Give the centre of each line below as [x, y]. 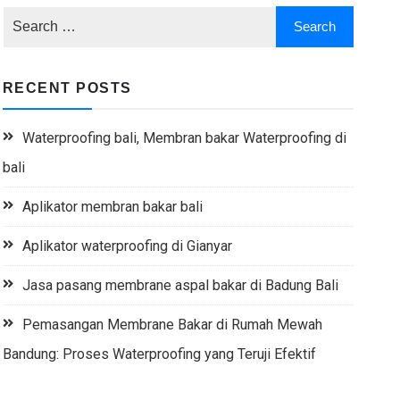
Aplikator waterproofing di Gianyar [127, 246]
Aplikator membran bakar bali [112, 206]
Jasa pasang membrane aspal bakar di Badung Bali [180, 285]
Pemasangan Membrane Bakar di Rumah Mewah [172, 324]
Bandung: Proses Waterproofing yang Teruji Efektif [159, 354]
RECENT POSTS [67, 87]
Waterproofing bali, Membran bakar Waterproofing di [184, 137]
